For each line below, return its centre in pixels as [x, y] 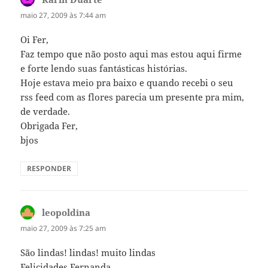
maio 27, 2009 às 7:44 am [63, 16]
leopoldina [66, 213]
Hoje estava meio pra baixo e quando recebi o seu [127, 83]
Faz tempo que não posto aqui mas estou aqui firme [131, 54]
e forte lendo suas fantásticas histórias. [104, 68]
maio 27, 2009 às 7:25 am [63, 229]
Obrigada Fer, [49, 126]
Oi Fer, [35, 40]
